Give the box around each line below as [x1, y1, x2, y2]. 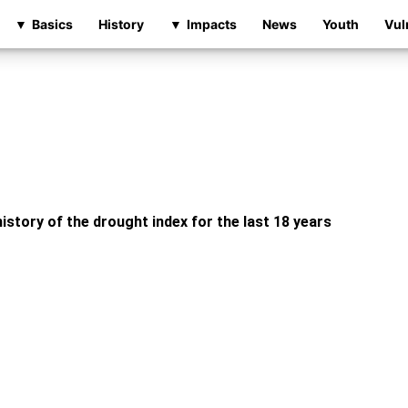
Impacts [186, 15, 237, 32]
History [97, 15, 144, 32]
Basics [31, 15, 73, 32]
